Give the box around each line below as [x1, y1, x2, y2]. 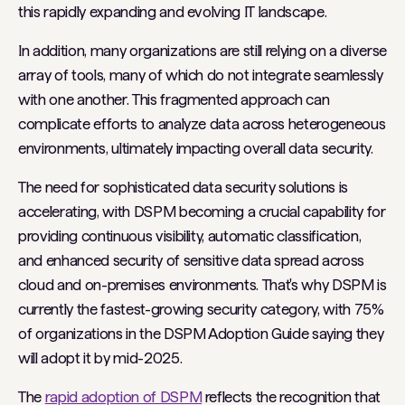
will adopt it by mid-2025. [18, 349, 185, 367]
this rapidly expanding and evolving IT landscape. [18, 3, 327, 21]
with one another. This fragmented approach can [18, 90, 330, 108]
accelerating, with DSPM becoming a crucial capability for [18, 202, 386, 221]
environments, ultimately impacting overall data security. [18, 139, 377, 157]
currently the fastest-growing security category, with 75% [18, 300, 384, 318]
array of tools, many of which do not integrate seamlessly [18, 66, 383, 84]
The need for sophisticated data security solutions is [18, 178, 348, 196]
